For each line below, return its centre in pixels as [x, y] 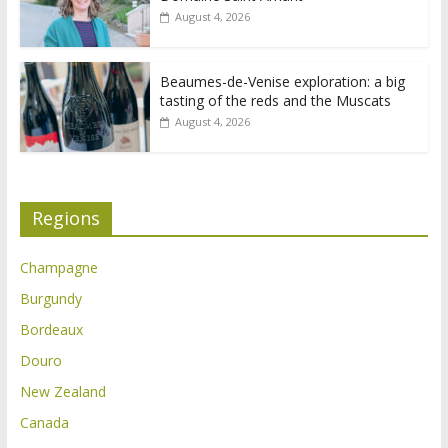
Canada [44, 423]
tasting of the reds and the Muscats [275, 101]
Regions [65, 218]
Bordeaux [51, 330]
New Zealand [62, 392]
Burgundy [50, 299]
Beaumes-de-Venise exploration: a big [282, 82]
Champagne [58, 268]
